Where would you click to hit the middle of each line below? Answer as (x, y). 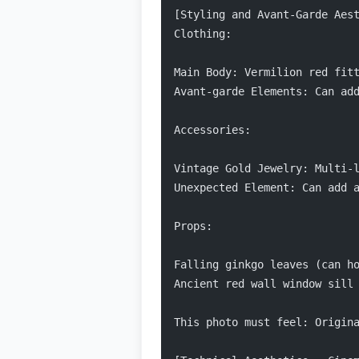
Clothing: (203, 34)
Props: (193, 226)
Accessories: (212, 130)
